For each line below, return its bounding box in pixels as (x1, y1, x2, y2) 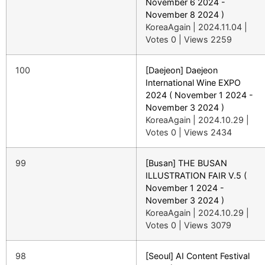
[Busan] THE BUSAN (146, 157, 227, 168)
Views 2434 (184, 127, 232, 137)
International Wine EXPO (146, 77, 241, 88)
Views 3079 (184, 219, 231, 230)
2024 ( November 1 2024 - (146, 89, 253, 100)
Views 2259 (184, 34, 232, 44)
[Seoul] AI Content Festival (146, 250, 250, 261)
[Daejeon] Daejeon (146, 64, 218, 75)
